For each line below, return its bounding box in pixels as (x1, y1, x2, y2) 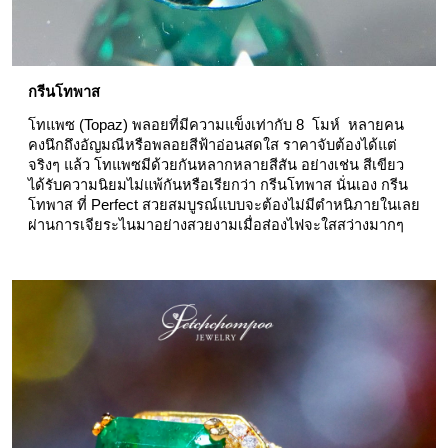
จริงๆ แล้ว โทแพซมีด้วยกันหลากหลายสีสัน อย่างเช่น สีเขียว (28, 156, 404, 173)
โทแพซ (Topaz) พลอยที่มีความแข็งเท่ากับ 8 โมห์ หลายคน (28, 116, 404, 133)
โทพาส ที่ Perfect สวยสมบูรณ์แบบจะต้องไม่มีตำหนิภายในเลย (28, 196, 420, 213)
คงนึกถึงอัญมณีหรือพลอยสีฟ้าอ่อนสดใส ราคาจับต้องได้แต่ (28, 136, 397, 153)
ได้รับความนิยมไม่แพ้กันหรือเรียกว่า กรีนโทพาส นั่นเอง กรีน (28, 176, 408, 193)
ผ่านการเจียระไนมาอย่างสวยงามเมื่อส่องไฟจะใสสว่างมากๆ (28, 216, 404, 233)
